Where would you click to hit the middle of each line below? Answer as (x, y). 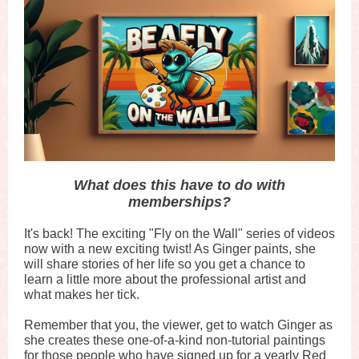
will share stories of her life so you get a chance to (165, 264)
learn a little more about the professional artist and (165, 279)
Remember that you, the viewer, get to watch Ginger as (178, 325)
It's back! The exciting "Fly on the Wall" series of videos (179, 234)
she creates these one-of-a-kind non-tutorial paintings (175, 340)
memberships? (179, 202)
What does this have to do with (179, 185)
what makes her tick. (82, 294)
